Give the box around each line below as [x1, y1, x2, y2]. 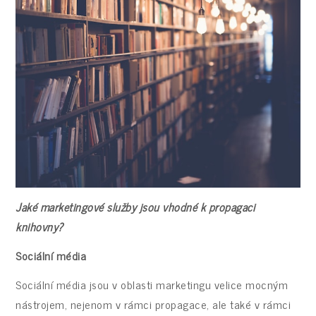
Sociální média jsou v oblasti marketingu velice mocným [16, 274, 288, 293]
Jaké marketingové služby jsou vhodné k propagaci [16, 197, 255, 217]
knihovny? [16, 217, 63, 236]
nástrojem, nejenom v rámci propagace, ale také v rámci [16, 294, 291, 313]
